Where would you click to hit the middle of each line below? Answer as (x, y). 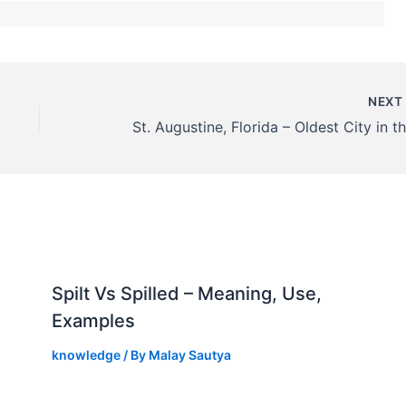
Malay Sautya (189, 355)
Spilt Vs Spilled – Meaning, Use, (186, 294)
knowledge (86, 355)
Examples (93, 321)
